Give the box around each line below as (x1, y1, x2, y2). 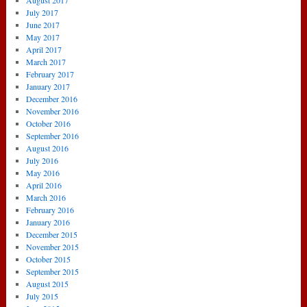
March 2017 (26, 56, 66, 68)
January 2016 (26, 217, 70, 228)
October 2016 (26, 118, 71, 130)
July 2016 (26, 155, 58, 167)
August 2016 (26, 143, 69, 154)
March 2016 (26, 192, 66, 204)
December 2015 (26, 229, 77, 241)
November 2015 (26, 241, 79, 253)
